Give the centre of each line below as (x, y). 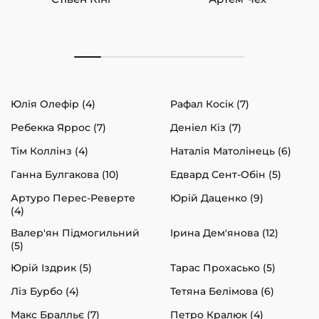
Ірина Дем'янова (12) (224, 232)
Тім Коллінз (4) (49, 151)
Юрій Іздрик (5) (51, 267)
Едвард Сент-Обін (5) (226, 174)
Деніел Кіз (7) (206, 127)
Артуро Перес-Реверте (73, 198)
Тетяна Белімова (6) (222, 291)
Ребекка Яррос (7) (58, 127)
